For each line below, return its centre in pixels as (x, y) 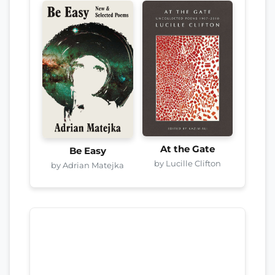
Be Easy (87, 151)
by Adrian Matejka (88, 165)
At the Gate (187, 149)
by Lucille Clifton (187, 163)
